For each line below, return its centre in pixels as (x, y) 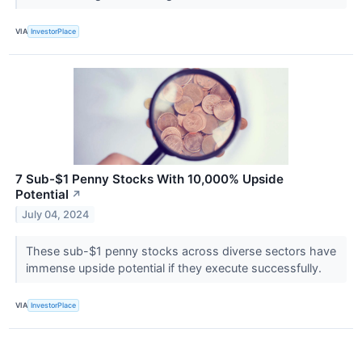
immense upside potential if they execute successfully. (175, 267)
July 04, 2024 (56, 214)
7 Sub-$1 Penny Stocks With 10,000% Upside (149, 179)
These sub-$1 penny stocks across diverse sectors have (181, 250)
